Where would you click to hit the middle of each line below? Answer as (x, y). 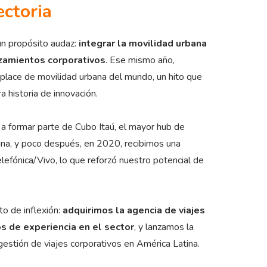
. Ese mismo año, (140, 60)
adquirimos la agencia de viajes (133, 211)
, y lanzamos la (164, 227)
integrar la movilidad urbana (141, 44)
